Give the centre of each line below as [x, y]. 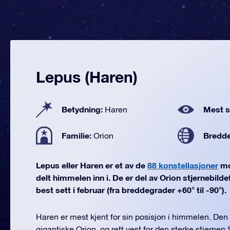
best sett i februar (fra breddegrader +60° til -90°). [131, 190]
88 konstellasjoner [183, 165]
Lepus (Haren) [87, 77]
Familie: [78, 135]
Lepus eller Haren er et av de [92, 165]
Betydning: [83, 109]
